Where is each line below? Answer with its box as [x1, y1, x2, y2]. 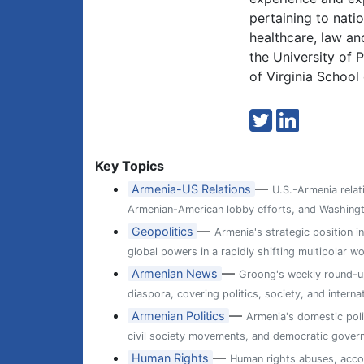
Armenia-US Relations [132, 182, 252, 196]
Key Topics [95, 158, 164, 174]
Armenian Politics [132, 309, 226, 323]
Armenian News [132, 266, 219, 280]
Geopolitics [132, 224, 194, 238]
